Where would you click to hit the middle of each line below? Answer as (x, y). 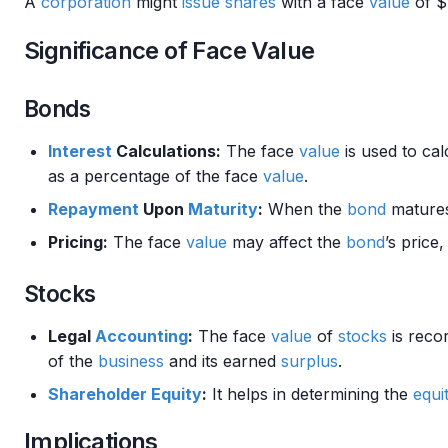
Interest (80, 151)
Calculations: (166, 151)
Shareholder (97, 394)
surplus (309, 361)
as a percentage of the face (155, 176)
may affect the (286, 242)
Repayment (93, 209)
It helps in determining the (310, 394)
